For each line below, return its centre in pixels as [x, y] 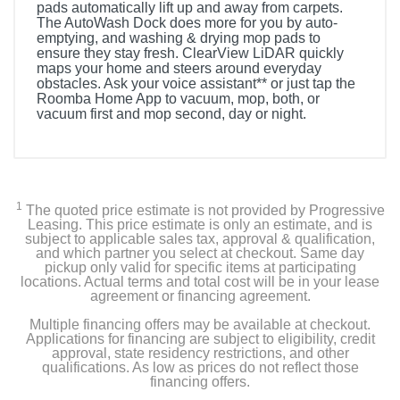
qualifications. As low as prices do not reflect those [200, 367]
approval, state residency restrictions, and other [200, 353]
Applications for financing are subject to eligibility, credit [200, 339]
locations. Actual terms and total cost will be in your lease [200, 282]
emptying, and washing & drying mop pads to [179, 38]
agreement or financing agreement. [200, 296]
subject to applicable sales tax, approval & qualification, [200, 239]
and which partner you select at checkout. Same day [200, 253]
